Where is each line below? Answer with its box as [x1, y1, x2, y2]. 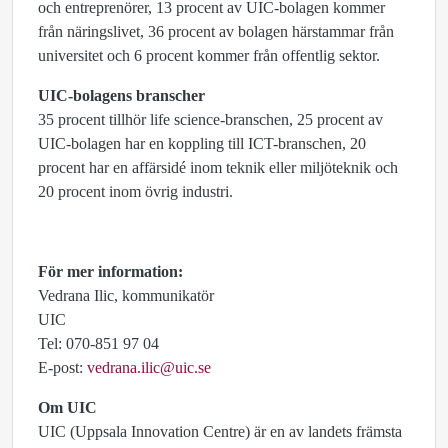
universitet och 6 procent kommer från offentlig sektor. [38, 47, 380, 64]
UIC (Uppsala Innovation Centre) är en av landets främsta [38, 423, 402, 440]
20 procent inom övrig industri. [38, 183, 233, 200]
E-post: [38, 359, 87, 376]
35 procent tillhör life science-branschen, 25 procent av [38, 111, 383, 128]
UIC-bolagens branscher [38, 87, 205, 104]
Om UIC [38, 399, 97, 416]
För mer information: [38, 263, 183, 280]
